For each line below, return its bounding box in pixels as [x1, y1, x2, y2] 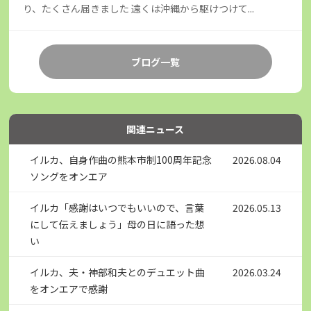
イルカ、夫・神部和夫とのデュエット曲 [30, 264, 205, 279]
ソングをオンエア [30, 169, 108, 183]
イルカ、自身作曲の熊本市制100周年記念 [30, 152, 212, 167]
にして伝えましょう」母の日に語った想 [30, 217, 205, 231]
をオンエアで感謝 [30, 281, 108, 296]
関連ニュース [126, 121, 185, 136]
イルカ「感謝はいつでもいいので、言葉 [30, 200, 205, 215]
